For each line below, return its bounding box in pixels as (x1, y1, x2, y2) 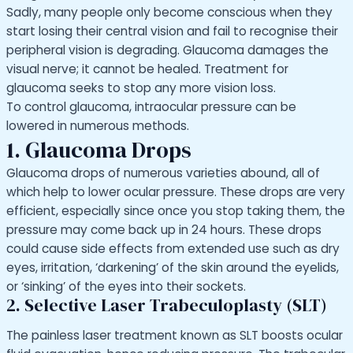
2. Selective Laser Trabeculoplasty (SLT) (6, 293, 327, 318)
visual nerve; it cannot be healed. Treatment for (6, 61, 288, 78)
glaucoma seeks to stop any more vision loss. (6, 80, 276, 97)
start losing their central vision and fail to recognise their (6, 23, 338, 40)
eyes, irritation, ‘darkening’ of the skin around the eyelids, (6, 259, 339, 277)
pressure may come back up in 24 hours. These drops (6, 221, 321, 239)
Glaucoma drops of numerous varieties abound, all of (6, 165, 320, 182)
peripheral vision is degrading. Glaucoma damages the (6, 42, 329, 59)
